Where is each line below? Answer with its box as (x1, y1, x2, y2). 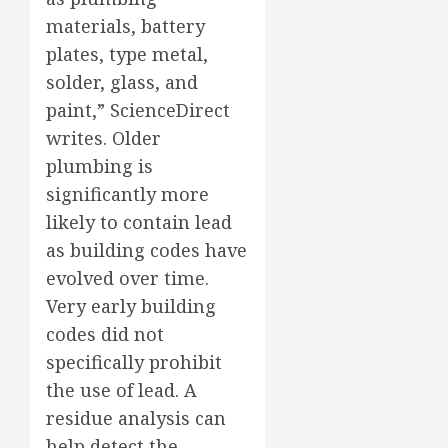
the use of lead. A (46, 377, 197, 402)
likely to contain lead (46, 209, 232, 234)
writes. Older (46, 125, 161, 150)
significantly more (46, 181, 209, 206)
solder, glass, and (46, 69, 198, 94)
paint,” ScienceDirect (46, 97, 230, 122)
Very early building (46, 293, 216, 318)
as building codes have (46, 237, 247, 262)
